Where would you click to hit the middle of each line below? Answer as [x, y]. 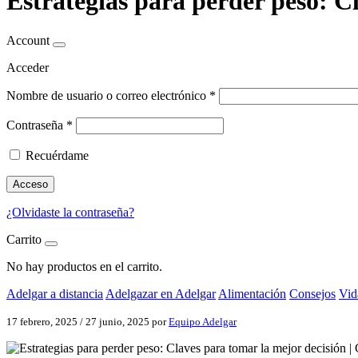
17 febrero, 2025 [42, 321]
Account [28, 40]
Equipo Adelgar [203, 321]
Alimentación [252, 293]
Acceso [30, 184]
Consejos [312, 293]
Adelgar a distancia [55, 293]
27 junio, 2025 [117, 321]
